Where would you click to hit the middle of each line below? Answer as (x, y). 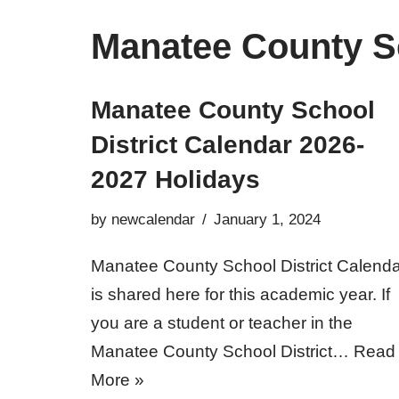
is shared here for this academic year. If (240, 294)
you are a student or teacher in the (222, 323)
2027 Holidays (175, 179)
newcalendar (153, 220)
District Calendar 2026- (228, 145)
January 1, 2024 (267, 220)
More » (118, 380)
